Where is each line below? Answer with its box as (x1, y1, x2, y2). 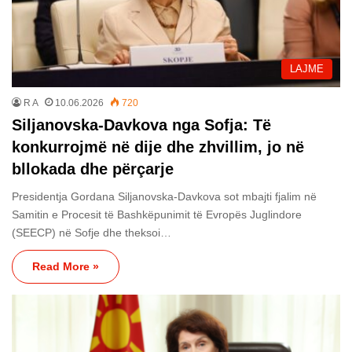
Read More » (32, 259, 99, 273)
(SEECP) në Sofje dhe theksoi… (12, 225, 171, 239)
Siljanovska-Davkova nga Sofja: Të (12, 115, 271, 134)
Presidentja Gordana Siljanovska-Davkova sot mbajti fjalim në (12, 189, 317, 203)
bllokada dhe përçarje (12, 159, 174, 178)
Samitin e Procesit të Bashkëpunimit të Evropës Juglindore (12, 207, 302, 221)
